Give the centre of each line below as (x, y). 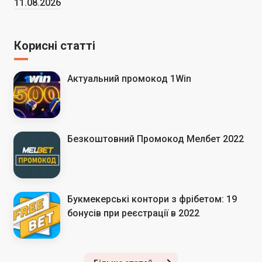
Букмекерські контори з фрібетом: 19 (152, 199)
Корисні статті (55, 45)
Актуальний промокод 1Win (129, 78)
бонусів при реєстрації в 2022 (133, 213)
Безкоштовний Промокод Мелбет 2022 (156, 139)
